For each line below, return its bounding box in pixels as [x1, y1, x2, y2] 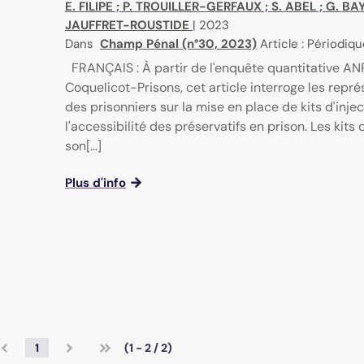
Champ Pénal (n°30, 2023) [100, 36, 257, 53]
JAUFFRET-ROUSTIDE [65, 17, 189, 34]
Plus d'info [65, 175, 126, 192]
